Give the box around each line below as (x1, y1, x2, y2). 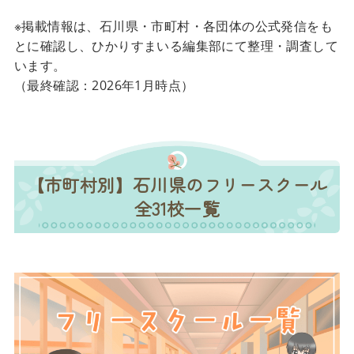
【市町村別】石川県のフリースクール (26, 171, 328, 198)
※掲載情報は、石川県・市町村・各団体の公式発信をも (13, 17, 333, 36)
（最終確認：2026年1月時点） (13, 77, 194, 95)
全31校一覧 (134, 195, 220, 221)
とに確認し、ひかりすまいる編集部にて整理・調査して (13, 37, 338, 55)
